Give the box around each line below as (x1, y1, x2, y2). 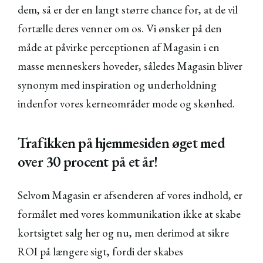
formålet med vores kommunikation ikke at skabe (18, 206, 241, 221)
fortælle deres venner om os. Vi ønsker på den (18, 21, 222, 36)
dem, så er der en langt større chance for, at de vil (18, 2, 238, 17)
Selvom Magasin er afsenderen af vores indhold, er (18, 187, 242, 203)
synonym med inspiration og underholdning (18, 77, 217, 92)
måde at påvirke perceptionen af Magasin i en (18, 39, 220, 55)
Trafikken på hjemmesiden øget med (18, 133, 225, 153)
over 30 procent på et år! (18, 151, 157, 172)
